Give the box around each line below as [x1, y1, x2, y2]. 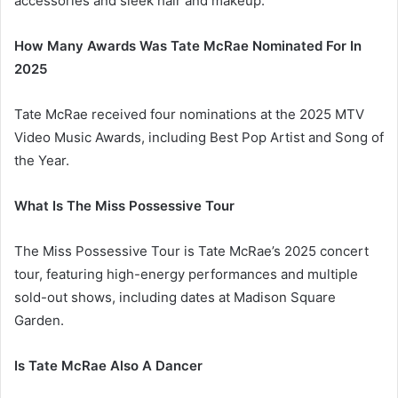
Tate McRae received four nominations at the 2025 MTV [14, 106, 364, 123]
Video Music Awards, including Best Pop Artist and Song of [14, 129, 384, 147]
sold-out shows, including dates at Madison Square [14, 289, 336, 306]
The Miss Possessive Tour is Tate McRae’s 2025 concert [14, 243, 369, 260]
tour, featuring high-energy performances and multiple [14, 266, 358, 283]
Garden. [14, 312, 64, 330]
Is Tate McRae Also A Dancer [14, 357, 203, 375]
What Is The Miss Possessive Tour [14, 197, 235, 215]
